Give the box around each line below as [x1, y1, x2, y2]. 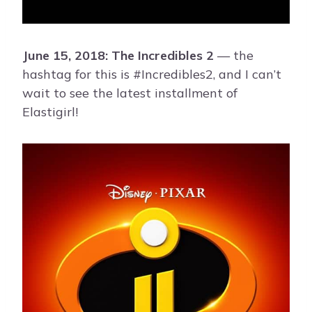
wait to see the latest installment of [22, 84, 237, 101]
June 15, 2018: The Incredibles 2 [22, 47, 214, 63]
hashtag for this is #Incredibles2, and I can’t [22, 65, 281, 82]
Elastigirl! [22, 103, 78, 120]
